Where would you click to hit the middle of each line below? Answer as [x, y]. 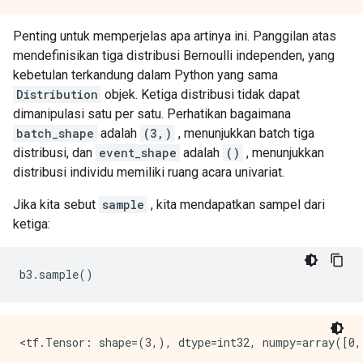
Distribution [57, 94]
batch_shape [55, 133]
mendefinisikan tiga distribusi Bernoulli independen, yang [174, 56]
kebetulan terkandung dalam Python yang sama [145, 75]
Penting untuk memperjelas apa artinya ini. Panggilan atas [175, 36]
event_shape [138, 153]
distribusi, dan [54, 153]
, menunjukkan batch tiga [245, 133]
